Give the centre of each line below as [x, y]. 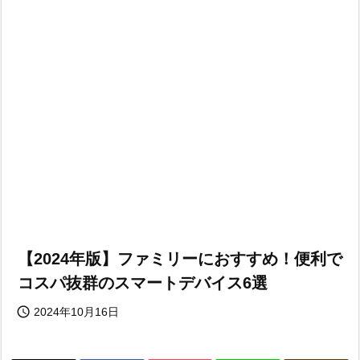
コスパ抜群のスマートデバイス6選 [143, 283]
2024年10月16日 [76, 312]
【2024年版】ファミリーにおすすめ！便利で [180, 259]
